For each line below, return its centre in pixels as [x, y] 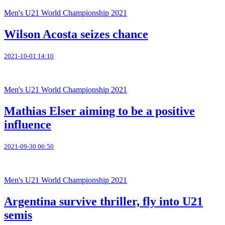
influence [28, 124]
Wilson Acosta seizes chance [76, 34]
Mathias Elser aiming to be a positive [99, 111]
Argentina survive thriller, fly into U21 [103, 201]
